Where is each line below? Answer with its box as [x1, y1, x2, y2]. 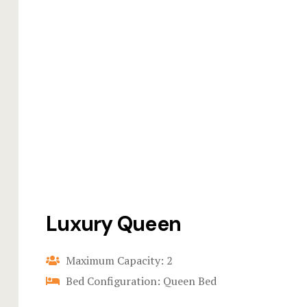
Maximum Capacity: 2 [63, 253, 173, 269]
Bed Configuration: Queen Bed [63, 273, 217, 289]
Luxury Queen [46, 210, 181, 238]
